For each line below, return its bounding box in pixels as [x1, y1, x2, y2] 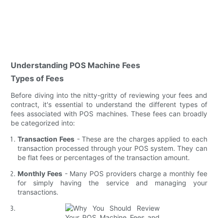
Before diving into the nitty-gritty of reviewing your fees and [11, 91, 207, 99]
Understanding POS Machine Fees [11, 60, 141, 70]
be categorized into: [11, 118, 75, 127]
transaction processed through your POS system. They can [18, 144, 207, 152]
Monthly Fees [18, 169, 63, 178]
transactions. [18, 187, 59, 196]
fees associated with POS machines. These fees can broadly [11, 109, 207, 118]
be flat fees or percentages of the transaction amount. [18, 153, 190, 162]
